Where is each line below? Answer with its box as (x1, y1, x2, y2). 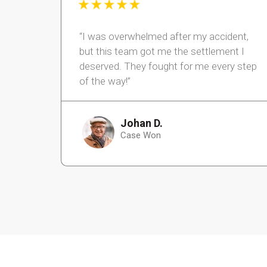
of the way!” (79, 75, 131, 88)
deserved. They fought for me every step (79, 60, 257, 73)
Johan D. (120, 117, 163, 130)
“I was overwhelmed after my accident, (79, 30, 249, 43)
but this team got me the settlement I (79, 45, 244, 58)
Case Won (120, 130, 161, 141)
